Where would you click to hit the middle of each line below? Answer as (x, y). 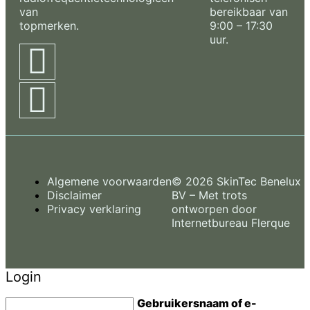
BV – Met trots (209, 195)
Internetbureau (210, 222)
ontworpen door (214, 209)
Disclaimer (74, 195)
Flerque (271, 222)
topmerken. (49, 25)
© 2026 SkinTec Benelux (236, 181)
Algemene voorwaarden (109, 181)
